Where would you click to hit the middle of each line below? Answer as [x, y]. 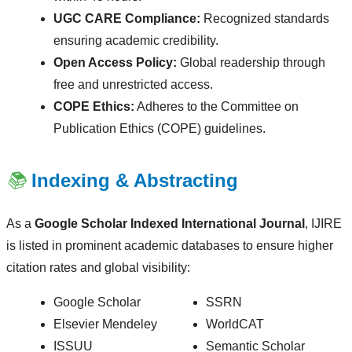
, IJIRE [323, 224]
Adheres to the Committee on [216, 107]
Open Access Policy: [115, 63]
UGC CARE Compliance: [127, 19]
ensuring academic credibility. [136, 41]
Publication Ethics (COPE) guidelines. [159, 129]
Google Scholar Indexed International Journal [170, 224]
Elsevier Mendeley [105, 324]
